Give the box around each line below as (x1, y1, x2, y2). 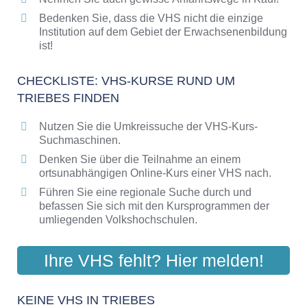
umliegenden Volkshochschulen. (39, 213, 197, 225)
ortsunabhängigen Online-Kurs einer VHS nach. (39, 167, 271, 179)
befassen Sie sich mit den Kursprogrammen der (39, 199, 269, 212)
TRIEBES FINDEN (17, 90, 119, 105)
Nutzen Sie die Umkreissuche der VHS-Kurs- (39, 120, 258, 132)
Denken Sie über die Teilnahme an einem (39, 153, 241, 165)
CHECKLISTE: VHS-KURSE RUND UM (17, 73, 235, 88)
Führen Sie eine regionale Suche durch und (39, 186, 251, 198)
